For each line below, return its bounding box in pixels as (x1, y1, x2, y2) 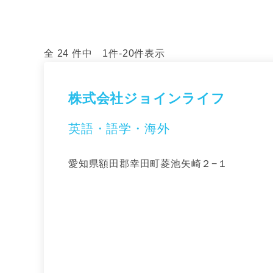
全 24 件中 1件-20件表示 (44, 48, 165, 58)
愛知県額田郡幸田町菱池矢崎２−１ (68, 158, 228, 169)
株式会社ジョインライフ (68, 91, 225, 106)
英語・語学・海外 (68, 122, 170, 135)
